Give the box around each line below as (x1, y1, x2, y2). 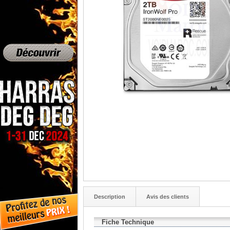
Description (93, 193, 125, 200)
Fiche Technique (101, 218, 156, 226)
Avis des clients (146, 193, 189, 200)
